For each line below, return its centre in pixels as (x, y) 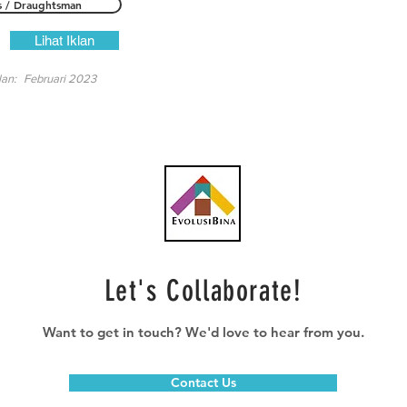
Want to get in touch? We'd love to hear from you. (203, 332)
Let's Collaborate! (203, 291)
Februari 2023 (60, 79)
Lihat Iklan (65, 40)
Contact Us (203, 382)
